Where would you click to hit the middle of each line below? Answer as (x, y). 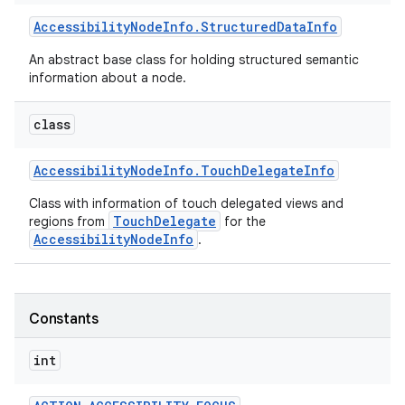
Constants (64, 319)
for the (243, 221)
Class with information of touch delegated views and (186, 203)
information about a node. (109, 78)
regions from (69, 221)
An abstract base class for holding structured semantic (194, 60)
